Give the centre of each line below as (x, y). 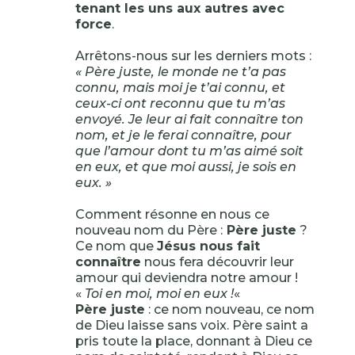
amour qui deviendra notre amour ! (186, 278)
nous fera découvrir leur (217, 262)
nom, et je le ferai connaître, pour (183, 135)
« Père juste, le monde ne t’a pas (180, 72)
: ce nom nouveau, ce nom (229, 309)
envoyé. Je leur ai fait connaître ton (189, 119)
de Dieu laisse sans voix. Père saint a (191, 325)
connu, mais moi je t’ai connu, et (180, 88)
